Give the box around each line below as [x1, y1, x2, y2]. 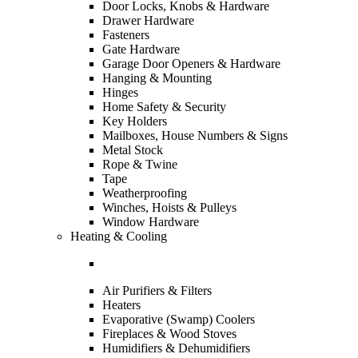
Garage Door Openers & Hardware [102, 57, 280, 70]
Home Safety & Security [102, 100, 226, 113]
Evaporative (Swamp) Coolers [102, 312, 255, 326]
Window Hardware [102, 215, 199, 229]
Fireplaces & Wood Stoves [102, 327, 237, 340]
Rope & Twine [102, 157, 177, 171]
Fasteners [102, 28, 149, 42]
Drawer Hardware [102, 14, 194, 27]
